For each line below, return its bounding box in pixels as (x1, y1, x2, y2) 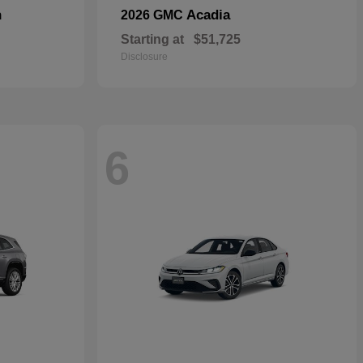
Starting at (121, 32, 184, 46)
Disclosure (121, 51, 168, 62)
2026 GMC (121, 8, 186, 22)
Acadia (186, 7, 230, 23)
